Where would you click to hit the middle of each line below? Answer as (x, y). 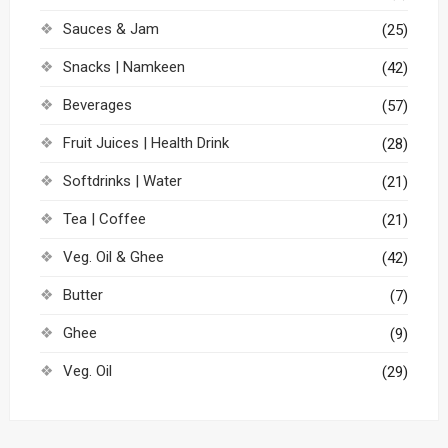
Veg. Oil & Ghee (113, 257)
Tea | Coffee (104, 219)
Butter (82, 295)
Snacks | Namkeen (123, 67)
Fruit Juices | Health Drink (145, 143)
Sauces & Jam (110, 29)
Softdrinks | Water (122, 181)
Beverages (97, 105)
